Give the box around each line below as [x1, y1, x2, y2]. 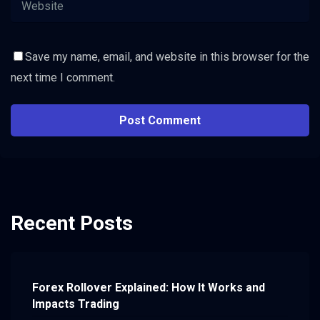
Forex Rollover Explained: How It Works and [32, 281, 265, 295]
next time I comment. [11, 70, 115, 84]
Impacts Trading [32, 297, 119, 311]
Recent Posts [11, 211, 133, 235]
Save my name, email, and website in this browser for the [25, 49, 309, 64]
